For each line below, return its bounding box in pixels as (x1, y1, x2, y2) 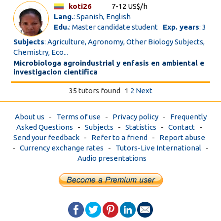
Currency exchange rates (20, 144, 104, 152)
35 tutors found (69, 86, 125, 95)
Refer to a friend (91, 133, 147, 142)
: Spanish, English (74, 12, 131, 21)
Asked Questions (16, 123, 73, 131)
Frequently (170, 112, 207, 121)
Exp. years (163, 23, 200, 31)
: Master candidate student (69, 23, 158, 31)
